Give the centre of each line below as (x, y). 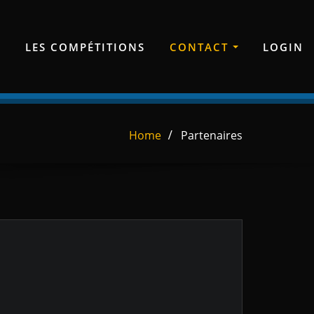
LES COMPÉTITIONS (85, 47)
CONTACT (201, 47)
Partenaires (212, 136)
